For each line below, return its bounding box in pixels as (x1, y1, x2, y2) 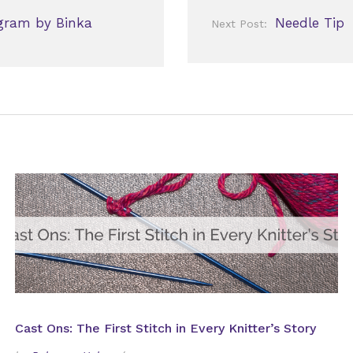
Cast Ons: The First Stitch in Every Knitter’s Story (14, 321, 316, 336)
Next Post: (211, 17, 268, 30)
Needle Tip (275, 14, 345, 31)
